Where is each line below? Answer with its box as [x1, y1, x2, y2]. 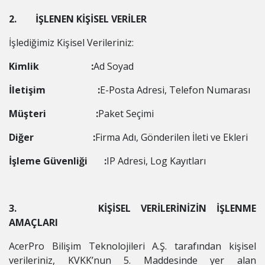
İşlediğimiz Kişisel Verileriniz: [9, 36, 134, 49]
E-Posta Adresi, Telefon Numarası [100, 83, 250, 96]
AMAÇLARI [9, 216, 93, 229]
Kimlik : [9, 60, 93, 73]
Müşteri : [9, 107, 98, 120]
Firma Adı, [95, 131, 138, 144]
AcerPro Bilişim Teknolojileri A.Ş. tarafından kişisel [9, 240, 256, 253]
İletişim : [9, 83, 100, 96]
